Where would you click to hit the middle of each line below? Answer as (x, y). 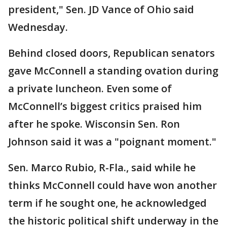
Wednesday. (39, 27)
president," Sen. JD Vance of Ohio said (101, 9)
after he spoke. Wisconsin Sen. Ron (94, 124)
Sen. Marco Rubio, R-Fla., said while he (102, 167)
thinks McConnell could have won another (112, 185)
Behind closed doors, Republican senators (111, 53)
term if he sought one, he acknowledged (107, 203)
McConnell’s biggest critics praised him (105, 106)
